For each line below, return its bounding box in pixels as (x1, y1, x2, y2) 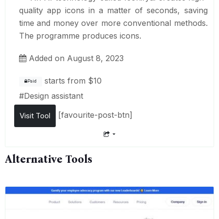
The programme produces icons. (19, 31, 151, 41)
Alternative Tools (5, 152, 92, 166)
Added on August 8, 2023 (26, 53, 124, 64)
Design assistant (23, 91, 83, 101)
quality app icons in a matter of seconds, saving (19, 5, 208, 16)
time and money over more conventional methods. (19, 18, 208, 28)
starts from (44, 76, 86, 86)
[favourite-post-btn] (55, 110, 132, 120)
